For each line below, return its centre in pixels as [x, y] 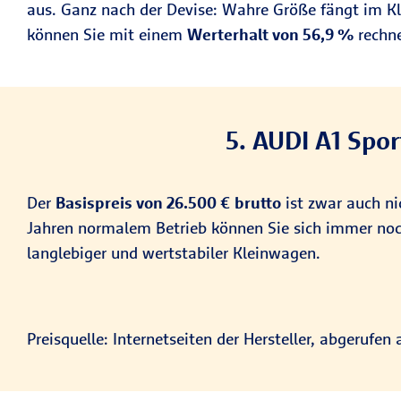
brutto [258, 203]
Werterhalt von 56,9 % [270, 34]
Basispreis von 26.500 [136, 203]
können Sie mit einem [107, 34]
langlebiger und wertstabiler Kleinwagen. [174, 253]
